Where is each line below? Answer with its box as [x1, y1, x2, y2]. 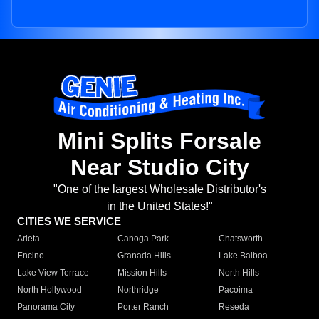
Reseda [218, 302, 249, 313]
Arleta [17, 234, 40, 244]
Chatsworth [218, 234, 263, 244]
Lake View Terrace [17, 268, 89, 278]
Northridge [117, 285, 159, 296]
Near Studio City [70, 155, 249, 181]
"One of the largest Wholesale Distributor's [53, 183, 266, 196]
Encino [17, 251, 44, 261]
